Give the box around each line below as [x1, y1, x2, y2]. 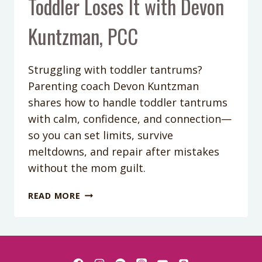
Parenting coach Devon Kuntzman [28, 78, 199, 93]
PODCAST [80, 187, 123, 198]
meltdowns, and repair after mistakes [28, 144, 219, 158]
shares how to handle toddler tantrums [28, 95, 227, 109]
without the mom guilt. [28, 160, 146, 175]
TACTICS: [80, 240, 122, 252]
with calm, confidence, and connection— [28, 111, 232, 126]
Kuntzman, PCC [28, 20, 138, 51]
